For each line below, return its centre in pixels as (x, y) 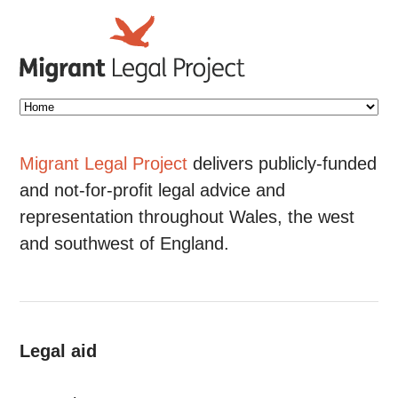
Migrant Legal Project (104, 163)
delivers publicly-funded (283, 163)
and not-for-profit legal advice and (153, 190)
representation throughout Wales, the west (187, 217)
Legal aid (59, 351)
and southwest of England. (125, 243)
